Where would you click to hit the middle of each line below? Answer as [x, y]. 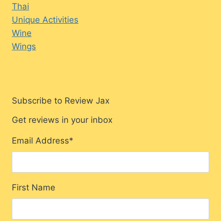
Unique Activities [45, 19]
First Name [34, 187]
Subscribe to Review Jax [61, 100]
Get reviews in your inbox [62, 120]
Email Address [40, 140]
